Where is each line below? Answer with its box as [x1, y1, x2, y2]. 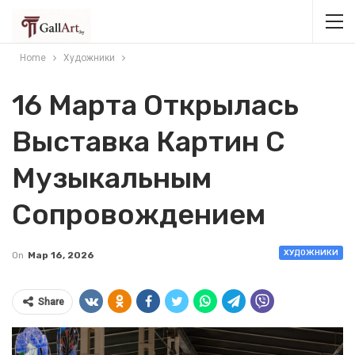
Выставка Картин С [12, 124, 285, 158]
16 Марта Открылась [12, 88, 299, 122]
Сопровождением [12, 197, 265, 231]
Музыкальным [12, 161, 212, 195]
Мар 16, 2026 [28, 250, 94, 261]
